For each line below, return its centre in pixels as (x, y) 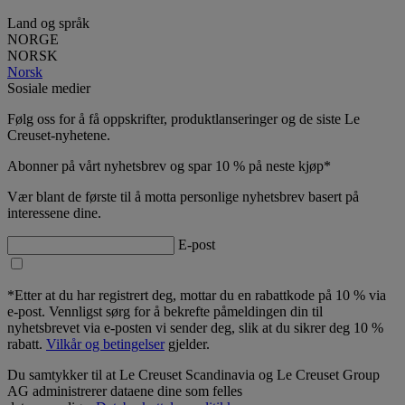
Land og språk (48, 23)
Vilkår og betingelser (105, 344)
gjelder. (187, 344)
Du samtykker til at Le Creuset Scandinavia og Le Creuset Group (193, 374)
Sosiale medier (49, 88)
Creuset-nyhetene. (59, 135)
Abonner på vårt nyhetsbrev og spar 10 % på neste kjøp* (169, 165)
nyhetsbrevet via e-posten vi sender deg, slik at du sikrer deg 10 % (195, 327)
